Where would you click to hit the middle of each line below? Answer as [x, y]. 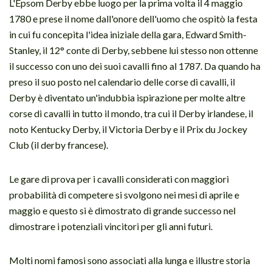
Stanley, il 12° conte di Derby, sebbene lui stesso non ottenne [134, 50]
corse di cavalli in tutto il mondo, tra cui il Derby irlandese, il [131, 113]
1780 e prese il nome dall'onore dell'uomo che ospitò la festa [133, 18]
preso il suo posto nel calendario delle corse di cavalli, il [122, 81]
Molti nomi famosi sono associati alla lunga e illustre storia [130, 260]
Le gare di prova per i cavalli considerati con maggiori [119, 178]
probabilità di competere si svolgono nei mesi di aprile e [124, 194]
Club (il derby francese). [59, 144]
